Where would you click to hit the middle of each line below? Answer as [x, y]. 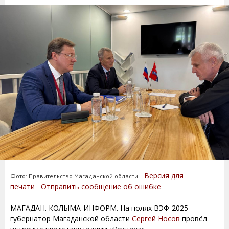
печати [22, 186]
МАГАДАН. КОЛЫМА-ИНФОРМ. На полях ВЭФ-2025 [99, 208]
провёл [193, 218]
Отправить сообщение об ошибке [101, 186]
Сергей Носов [156, 218]
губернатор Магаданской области [71, 218]
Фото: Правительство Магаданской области [77, 176]
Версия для [164, 175]
